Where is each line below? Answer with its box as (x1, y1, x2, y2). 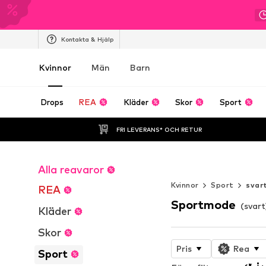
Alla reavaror (38, 163, 104, 176)
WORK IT (180, 170, 235, 184)
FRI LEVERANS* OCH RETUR (116, 125, 202, 133)
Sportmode (170, 197, 236, 212)
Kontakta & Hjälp (61, 35, 113, 43)
